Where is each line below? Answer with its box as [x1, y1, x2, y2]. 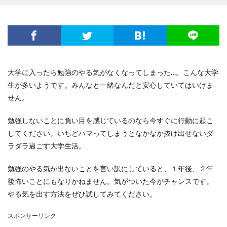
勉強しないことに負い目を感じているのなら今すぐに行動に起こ [8, 116, 213, 125]
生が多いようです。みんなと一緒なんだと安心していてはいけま [8, 81, 213, 89]
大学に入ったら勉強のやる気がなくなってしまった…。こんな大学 [8, 68, 218, 77]
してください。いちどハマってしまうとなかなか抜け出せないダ [8, 129, 213, 137]
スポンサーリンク [8, 212, 56, 219]
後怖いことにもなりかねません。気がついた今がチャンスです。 [8, 177, 213, 185]
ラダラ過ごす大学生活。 [8, 141, 86, 150]
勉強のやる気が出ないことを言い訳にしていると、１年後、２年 [8, 164, 213, 173]
